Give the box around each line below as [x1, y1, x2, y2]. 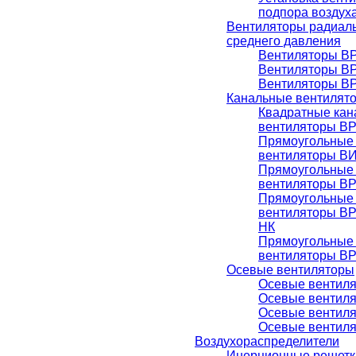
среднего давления [226, 34, 341, 48]
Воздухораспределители [195, 335, 339, 348]
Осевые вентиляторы [226, 263, 354, 277]
